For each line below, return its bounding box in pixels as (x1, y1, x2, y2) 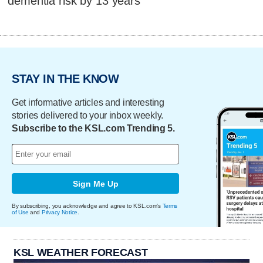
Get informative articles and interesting (12, 97, 164, 108)
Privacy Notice (41, 209, 78, 216)
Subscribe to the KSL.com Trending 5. (12, 123, 175, 134)
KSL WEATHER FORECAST (14, 247, 148, 259)
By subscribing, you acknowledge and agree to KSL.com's (12, 203, 163, 210)
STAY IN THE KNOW (12, 72, 119, 85)
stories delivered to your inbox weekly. (12, 110, 164, 121)
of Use (12, 209, 29, 216)
